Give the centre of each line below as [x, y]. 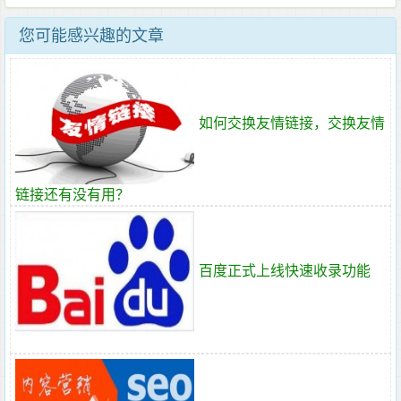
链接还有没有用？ [73, 194]
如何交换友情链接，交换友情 [292, 122]
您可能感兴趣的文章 [91, 35]
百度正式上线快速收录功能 [285, 270]
